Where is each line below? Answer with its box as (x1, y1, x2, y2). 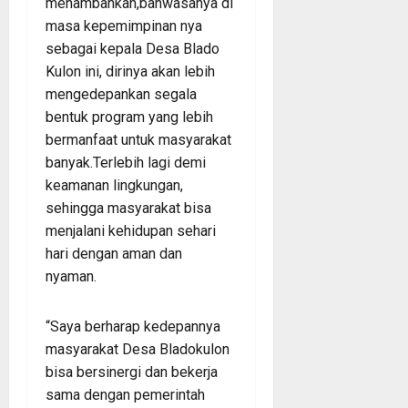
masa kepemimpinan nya (46, 16, 202, 35)
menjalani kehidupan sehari (46, 221, 216, 240)
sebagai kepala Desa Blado (46, 39, 219, 57)
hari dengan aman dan (46, 244, 182, 262)
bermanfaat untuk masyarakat (46, 130, 231, 148)
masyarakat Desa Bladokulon (46, 340, 229, 358)
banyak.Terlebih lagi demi (46, 153, 206, 171)
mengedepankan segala (46, 85, 197, 103)
